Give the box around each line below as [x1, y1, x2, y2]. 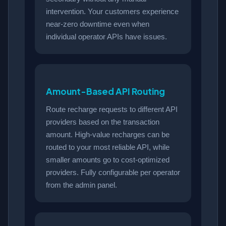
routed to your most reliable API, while [46, 143, 169, 152]
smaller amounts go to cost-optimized [46, 155, 169, 164]
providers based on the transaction [46, 118, 159, 127]
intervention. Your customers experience [46, 7, 179, 16]
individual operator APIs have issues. [46, 32, 167, 41]
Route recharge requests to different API [46, 105, 178, 114]
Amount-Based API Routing [46, 86, 165, 97]
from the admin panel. [46, 181, 117, 190]
